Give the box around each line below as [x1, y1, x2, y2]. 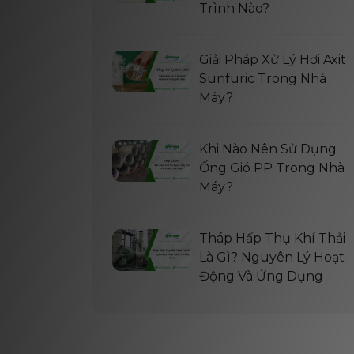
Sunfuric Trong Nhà [199, 71, 326, 86]
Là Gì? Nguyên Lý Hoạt [199, 250, 345, 265]
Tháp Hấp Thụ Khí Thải [199, 231, 345, 246]
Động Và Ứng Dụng [199, 269, 323, 284]
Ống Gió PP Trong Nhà [199, 160, 345, 175]
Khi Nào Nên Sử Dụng [199, 141, 337, 156]
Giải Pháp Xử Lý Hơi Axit [199, 52, 346, 67]
